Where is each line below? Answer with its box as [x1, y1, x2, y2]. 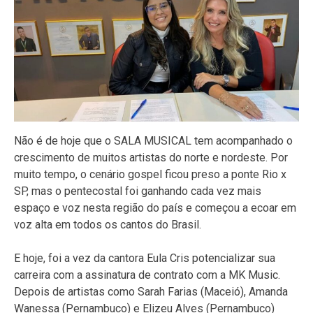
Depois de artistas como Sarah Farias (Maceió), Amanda [14, 285, 288, 299]
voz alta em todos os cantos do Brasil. [14, 218, 201, 232]
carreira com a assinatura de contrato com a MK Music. [14, 268, 280, 282]
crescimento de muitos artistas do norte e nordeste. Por [14, 151, 288, 165]
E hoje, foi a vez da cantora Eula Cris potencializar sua [14, 252, 275, 265]
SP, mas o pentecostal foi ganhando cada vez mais [14, 184, 261, 198]
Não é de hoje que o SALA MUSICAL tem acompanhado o [14, 134, 293, 148]
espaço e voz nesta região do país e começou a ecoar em [14, 201, 296, 215]
